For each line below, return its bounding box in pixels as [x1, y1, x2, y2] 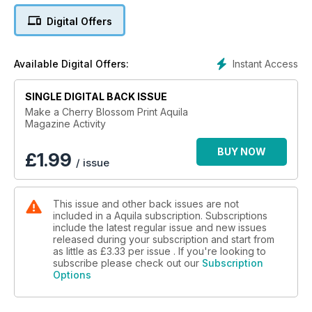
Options [53, 269, 91, 281]
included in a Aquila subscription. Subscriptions [53, 210, 267, 222]
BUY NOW [217, 146, 266, 158]
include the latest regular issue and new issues [53, 221, 267, 234]
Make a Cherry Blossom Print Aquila [25, 106, 188, 118]
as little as [53, 245, 100, 258]
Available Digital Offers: [14, 58, 129, 70]
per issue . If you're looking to [128, 245, 266, 258]
